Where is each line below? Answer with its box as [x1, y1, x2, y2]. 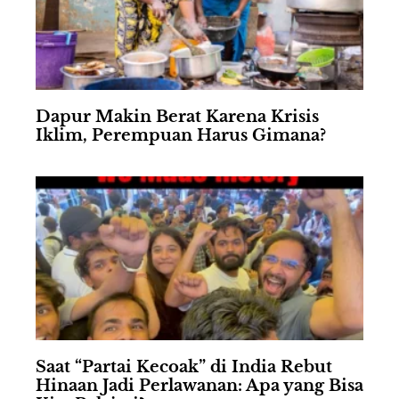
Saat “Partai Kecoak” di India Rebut [36, 357, 332, 378]
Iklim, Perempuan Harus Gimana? [36, 126, 326, 146]
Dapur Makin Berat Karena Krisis [36, 107, 319, 127]
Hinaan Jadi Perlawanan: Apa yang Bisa [36, 376, 363, 396]
